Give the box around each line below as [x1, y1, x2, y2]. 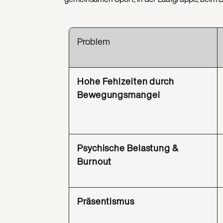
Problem [77, 35, 110, 48]
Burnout [77, 155, 112, 168]
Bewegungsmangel [77, 88, 160, 102]
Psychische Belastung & [77, 141, 179, 155]
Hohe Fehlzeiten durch [77, 75, 174, 88]
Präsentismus [77, 195, 134, 208]
